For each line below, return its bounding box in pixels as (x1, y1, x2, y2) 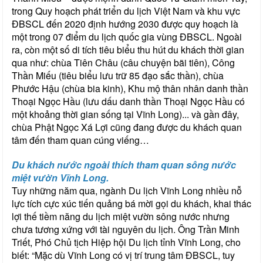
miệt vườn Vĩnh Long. (12, 170, 109, 184)
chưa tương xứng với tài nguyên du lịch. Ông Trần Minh (12, 222, 240, 236)
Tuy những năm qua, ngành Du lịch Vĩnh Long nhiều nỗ (12, 183, 242, 197)
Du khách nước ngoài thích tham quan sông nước (12, 157, 236, 171)
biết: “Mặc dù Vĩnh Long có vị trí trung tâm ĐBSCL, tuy (12, 248, 235, 262)
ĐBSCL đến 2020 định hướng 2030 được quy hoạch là (12, 16, 238, 31)
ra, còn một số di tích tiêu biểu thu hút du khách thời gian (12, 42, 244, 56)
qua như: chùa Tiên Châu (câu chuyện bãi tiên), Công (12, 55, 235, 69)
